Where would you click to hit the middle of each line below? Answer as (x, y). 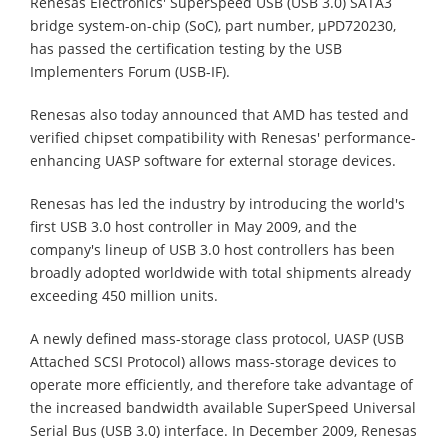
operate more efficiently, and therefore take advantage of (221, 384)
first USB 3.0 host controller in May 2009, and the (193, 226)
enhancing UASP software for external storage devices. (213, 160)
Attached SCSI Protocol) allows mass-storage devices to (213, 361)
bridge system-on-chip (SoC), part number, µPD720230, (213, 25)
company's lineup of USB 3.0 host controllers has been (212, 249)
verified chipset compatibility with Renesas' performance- (223, 137)
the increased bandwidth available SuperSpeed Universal (223, 407)
